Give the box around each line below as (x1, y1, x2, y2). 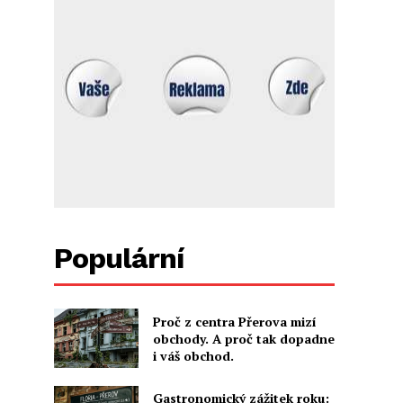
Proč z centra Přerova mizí (152, 312, 317, 330)
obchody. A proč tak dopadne (152, 329, 335, 347)
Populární (54, 241, 184, 276)
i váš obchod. (152, 346, 234, 364)
